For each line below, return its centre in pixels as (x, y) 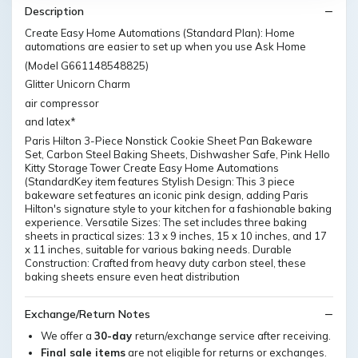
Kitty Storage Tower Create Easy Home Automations (152, 167)
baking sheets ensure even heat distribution (132, 276)
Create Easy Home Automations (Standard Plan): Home (160, 33)
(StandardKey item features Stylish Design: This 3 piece (160, 181)
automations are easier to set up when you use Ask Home (165, 46)
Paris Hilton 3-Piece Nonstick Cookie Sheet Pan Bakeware (169, 140)
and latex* (50, 121)
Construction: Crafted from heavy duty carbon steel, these (165, 263)
